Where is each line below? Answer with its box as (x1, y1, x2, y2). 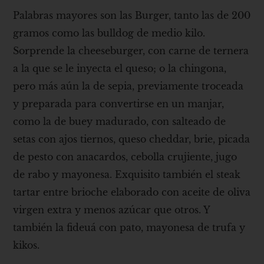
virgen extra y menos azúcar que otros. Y (13, 203, 210, 216)
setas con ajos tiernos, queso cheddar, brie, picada (13, 133, 250, 145)
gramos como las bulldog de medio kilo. (13, 27, 206, 39)
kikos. (13, 239, 40, 251)
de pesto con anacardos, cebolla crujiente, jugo (13, 150, 237, 163)
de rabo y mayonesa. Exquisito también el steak (13, 168, 241, 180)
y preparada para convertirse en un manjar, (13, 97, 225, 110)
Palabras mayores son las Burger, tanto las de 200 (13, 9, 251, 21)
